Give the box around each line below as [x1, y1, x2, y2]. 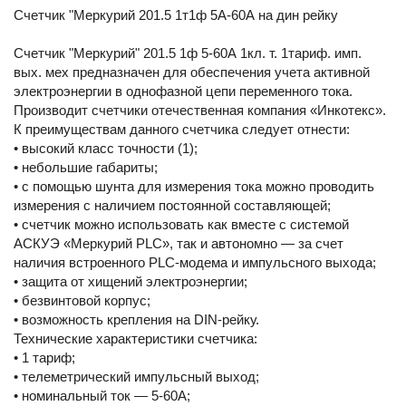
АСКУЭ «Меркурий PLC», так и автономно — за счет [14, 235, 343, 251]
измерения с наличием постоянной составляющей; [14, 197, 331, 213]
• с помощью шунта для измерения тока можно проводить [14, 178, 374, 194]
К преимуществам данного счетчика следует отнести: [14, 121, 350, 137]
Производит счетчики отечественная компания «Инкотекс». [14, 101, 386, 118]
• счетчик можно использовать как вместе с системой [14, 216, 349, 232]
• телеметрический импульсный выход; [14, 368, 259, 384]
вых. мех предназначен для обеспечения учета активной [14, 63, 370, 80]
